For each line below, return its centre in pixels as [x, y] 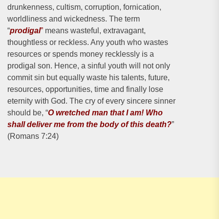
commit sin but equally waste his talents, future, [88, 77]
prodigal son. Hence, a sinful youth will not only [89, 66]
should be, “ [28, 113]
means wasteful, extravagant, [94, 31]
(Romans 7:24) [33, 136]
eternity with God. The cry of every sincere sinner [91, 101]
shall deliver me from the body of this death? [89, 124]
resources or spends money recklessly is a [81, 54]
